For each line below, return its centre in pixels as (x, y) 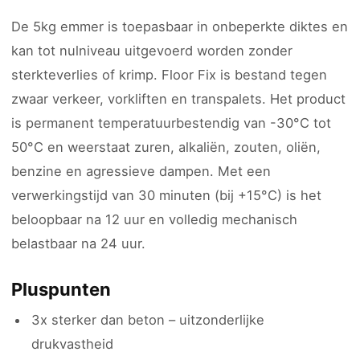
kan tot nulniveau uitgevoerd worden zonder (152, 51)
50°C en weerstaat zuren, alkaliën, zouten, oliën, (166, 147)
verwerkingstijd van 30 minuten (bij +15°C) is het (166, 195)
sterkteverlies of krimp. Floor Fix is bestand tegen (169, 75)
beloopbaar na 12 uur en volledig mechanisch (154, 219)
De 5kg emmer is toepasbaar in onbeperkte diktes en (180, 27)
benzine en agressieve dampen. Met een (141, 171)
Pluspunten (61, 289)
